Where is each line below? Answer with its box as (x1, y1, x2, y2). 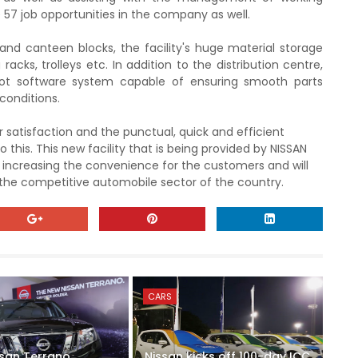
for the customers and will (161, 157, 308, 173)
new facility (58, 141, 125, 157)
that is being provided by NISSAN (125, 141, 307, 157)
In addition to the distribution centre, (112, 57, 324, 73)
